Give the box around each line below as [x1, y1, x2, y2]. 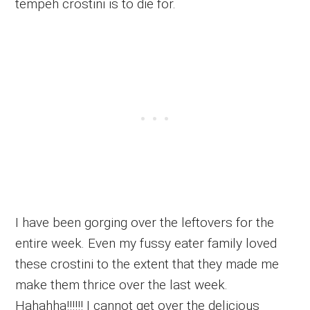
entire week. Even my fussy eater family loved [15, 235, 277, 251]
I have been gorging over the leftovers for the [15, 214, 275, 230]
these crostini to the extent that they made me [15, 255, 280, 272]
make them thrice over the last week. [15, 276, 228, 293]
